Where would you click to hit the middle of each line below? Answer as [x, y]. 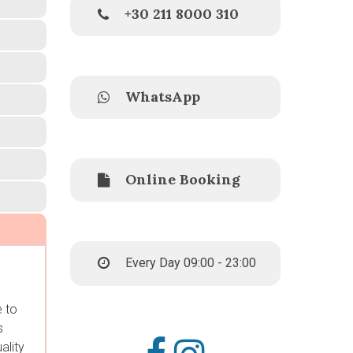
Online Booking [182, 179]
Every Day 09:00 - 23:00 [190, 262]
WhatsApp [162, 96]
